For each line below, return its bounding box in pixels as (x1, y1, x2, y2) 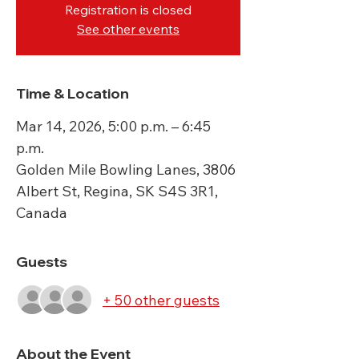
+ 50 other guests (103, 290, 220, 309)
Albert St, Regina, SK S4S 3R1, (16, 182, 218, 200)
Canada (16, 204, 67, 222)
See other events (77, 21, 179, 37)
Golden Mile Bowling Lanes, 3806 (16, 160, 236, 179)
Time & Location (16, 84, 129, 103)
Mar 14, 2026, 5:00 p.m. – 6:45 (16, 117, 211, 135)
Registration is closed (65, 2, 192, 18)
